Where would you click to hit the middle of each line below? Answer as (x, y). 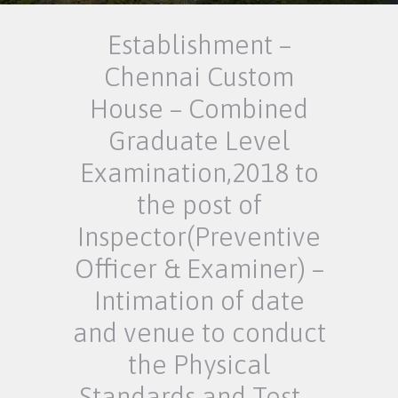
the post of (199, 205)
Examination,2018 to (199, 173)
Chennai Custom (199, 77)
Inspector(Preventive (199, 237)
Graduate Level (199, 141)
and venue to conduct (199, 333)
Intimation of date (199, 301)
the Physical (199, 365)
